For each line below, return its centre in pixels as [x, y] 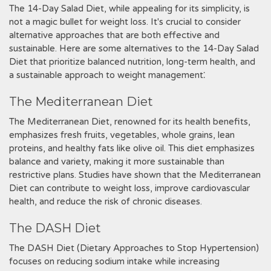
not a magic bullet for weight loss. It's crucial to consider [125, 22]
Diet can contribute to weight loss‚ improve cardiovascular [129, 188]
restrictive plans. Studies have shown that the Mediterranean [135, 175]
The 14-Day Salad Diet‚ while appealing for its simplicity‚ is [129, 8]
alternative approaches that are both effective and [114, 35]
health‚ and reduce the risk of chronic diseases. [106, 201]
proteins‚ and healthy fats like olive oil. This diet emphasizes [132, 148]
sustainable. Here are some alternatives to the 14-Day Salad [134, 48]
